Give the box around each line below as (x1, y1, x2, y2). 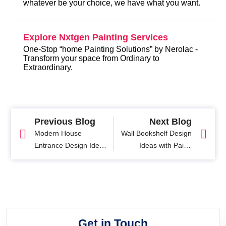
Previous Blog (34, 117, 96, 127)
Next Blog (149, 117, 192, 127)
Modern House (34, 129, 82, 138)
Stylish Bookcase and (123, 153, 192, 162)
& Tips (34, 153, 54, 162)
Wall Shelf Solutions (129, 165, 192, 174)
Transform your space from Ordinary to (23, 54, 160, 63)
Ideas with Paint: (139, 141, 192, 150)
